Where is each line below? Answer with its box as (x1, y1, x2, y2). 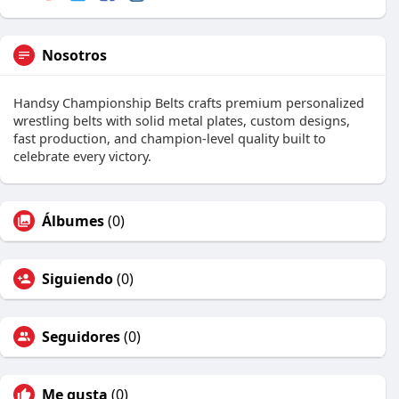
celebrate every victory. (13, 147, 151, 166)
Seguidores (42, 327, 120, 347)
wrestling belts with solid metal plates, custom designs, (13, 111, 350, 130)
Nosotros (42, 45, 107, 66)
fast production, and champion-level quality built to (13, 129, 326, 148)
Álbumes (42, 211, 104, 232)
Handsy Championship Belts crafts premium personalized (13, 94, 364, 112)
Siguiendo (42, 269, 113, 289)
